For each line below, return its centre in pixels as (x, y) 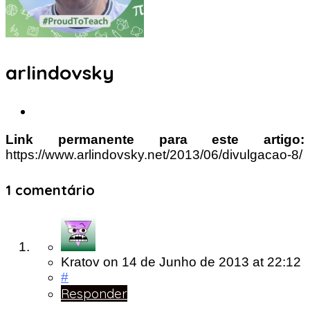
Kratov (80, 262)
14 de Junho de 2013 (187, 262)
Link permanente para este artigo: (155, 140)
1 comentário (50, 190)
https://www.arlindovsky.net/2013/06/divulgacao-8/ (154, 155)
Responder (94, 294)
